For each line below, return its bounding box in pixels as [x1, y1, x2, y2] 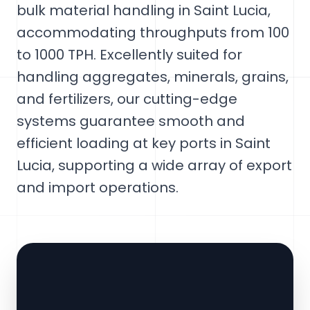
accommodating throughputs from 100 [17, 23, 289, 42]
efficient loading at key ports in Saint [17, 134, 271, 153]
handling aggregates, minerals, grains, [17, 67, 289, 86]
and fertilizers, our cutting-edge [17, 89, 237, 109]
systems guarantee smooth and [17, 111, 245, 131]
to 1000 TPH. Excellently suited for [17, 45, 242, 64]
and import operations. [17, 178, 179, 197]
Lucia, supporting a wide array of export [17, 156, 292, 175]
